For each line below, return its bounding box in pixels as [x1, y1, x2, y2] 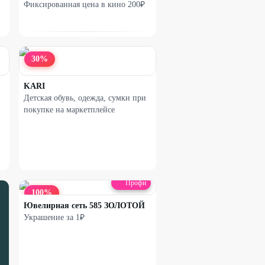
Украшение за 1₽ [24, 213, 85, 222]
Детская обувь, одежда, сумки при [24, 93, 146, 102]
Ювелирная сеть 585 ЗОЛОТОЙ [24, 201, 145, 210]
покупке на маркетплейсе [24, 105, 115, 114]
